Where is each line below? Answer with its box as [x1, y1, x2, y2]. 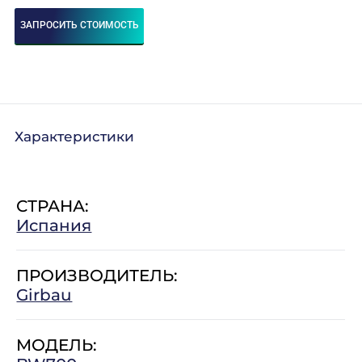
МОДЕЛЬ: [16, 335, 98, 355]
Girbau [16, 284, 73, 305]
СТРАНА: [16, 196, 90, 216]
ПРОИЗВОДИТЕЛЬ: [16, 265, 179, 285]
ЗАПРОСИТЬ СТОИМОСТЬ [19, 19, 139, 32]
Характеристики [15, 128, 135, 145]
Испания [16, 215, 92, 235]
